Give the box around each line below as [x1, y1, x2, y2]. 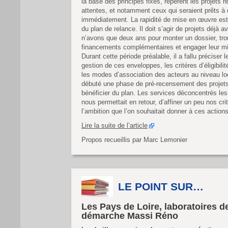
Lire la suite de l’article [81, 122, 148, 129]
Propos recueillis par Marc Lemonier [81, 136, 187, 144]
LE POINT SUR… [118, 181, 204, 192]
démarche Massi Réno [81, 211, 178, 221]
